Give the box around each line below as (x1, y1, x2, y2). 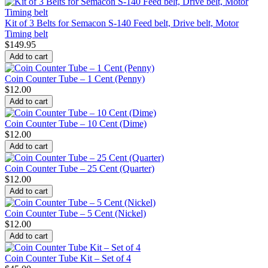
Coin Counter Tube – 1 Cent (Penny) (5, 74, 145, 84)
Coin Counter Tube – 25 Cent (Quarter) (5, 163, 154, 173)
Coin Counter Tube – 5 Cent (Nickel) (5, 208, 146, 218)
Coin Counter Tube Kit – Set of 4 (5, 253, 131, 263)
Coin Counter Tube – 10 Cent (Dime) (5, 118, 147, 129)
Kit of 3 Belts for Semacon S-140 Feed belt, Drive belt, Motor (5, 18, 239, 28)
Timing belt (5, 29, 48, 39)
